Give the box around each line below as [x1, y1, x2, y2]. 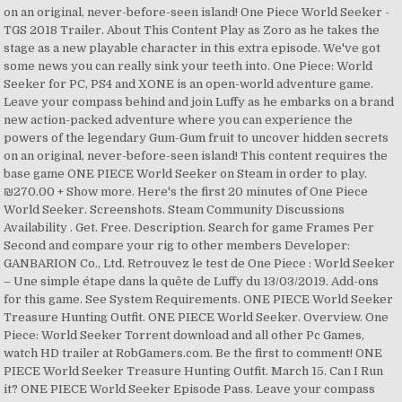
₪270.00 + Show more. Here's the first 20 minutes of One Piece [4, 185, 369, 198]
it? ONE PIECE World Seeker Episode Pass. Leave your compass [4, 382, 376, 396]
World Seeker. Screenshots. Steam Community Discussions [4, 203, 345, 216]
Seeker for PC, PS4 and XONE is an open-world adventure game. [4, 77, 374, 91]
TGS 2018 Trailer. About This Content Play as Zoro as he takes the [4, 23, 380, 37]
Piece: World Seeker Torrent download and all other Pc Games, [4, 328, 365, 342]
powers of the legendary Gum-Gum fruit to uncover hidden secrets [4, 131, 389, 144]
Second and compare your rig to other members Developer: [4, 239, 351, 252]
